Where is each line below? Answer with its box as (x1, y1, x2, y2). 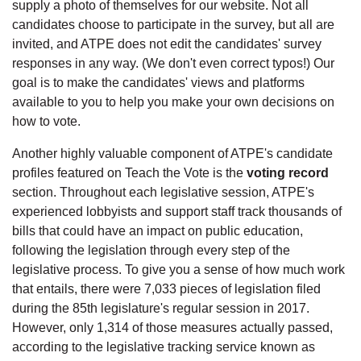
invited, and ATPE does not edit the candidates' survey (12, 36, 322, 51)
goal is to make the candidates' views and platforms (12, 75, 305, 89)
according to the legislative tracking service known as (12, 339, 315, 354)
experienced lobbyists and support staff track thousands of (12, 204, 342, 218)
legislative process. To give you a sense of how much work (12, 262, 345, 276)
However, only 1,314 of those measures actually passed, (12, 320, 333, 334)
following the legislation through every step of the (12, 243, 290, 257)
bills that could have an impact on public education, (12, 223, 303, 238)
